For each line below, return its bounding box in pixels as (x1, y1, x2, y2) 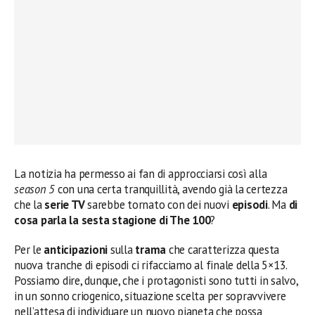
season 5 (14, 181, 56, 197)
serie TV (44, 197, 85, 212)
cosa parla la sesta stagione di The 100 (14, 212, 211, 228)
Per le (14, 242, 44, 257)
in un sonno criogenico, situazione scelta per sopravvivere (14, 288, 286, 304)
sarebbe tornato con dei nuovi (84, 197, 232, 212)
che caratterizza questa (166, 242, 280, 257)
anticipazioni (44, 242, 108, 257)
